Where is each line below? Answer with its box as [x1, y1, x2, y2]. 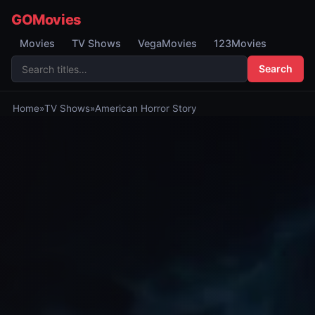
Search [259, 63, 292, 75]
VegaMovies [138, 37, 197, 49]
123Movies [214, 37, 266, 49]
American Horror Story [94, 103, 197, 114]
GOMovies [11, 11, 82, 28]
